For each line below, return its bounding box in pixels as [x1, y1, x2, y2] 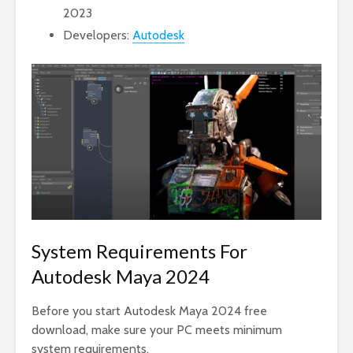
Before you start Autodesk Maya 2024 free [32, 303, 267, 318]
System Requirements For [32, 240, 247, 262]
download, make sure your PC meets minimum [32, 322, 282, 337]
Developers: [63, 28, 132, 43]
